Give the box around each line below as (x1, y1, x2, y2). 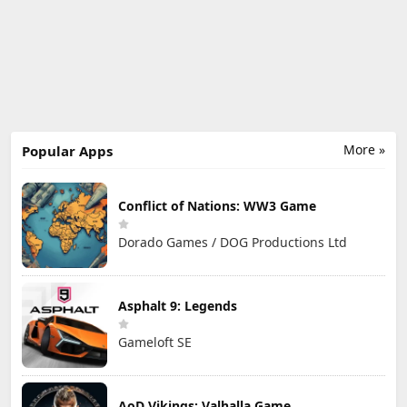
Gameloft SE (118, 333, 192, 352)
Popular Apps (22, 141, 113, 160)
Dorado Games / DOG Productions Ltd (118, 233, 347, 252)
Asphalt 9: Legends (118, 297, 237, 315)
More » (343, 140, 385, 158)
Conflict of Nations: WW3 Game (118, 197, 316, 215)
